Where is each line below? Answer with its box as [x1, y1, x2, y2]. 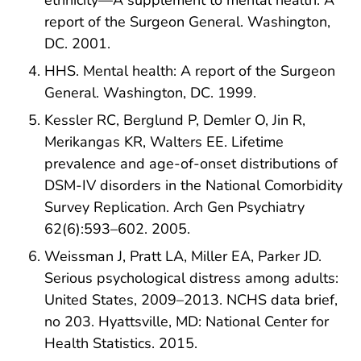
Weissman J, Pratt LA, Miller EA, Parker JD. [44, 246, 322, 266]
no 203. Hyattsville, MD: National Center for [44, 311, 329, 331]
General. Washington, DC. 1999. [44, 83, 256, 103]
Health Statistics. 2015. [44, 333, 197, 353]
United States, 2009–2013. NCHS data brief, [44, 289, 338, 309]
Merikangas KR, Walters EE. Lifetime [44, 131, 284, 151]
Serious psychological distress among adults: [44, 268, 338, 288]
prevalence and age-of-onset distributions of [44, 153, 338, 173]
